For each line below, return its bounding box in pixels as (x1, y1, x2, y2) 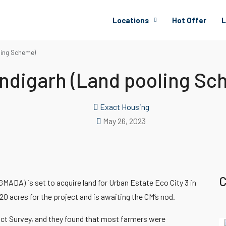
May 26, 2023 (103, 116, 146, 126)
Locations (112, 16, 149, 25)
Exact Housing (99, 102, 149, 111)
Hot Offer (172, 16, 206, 25)
